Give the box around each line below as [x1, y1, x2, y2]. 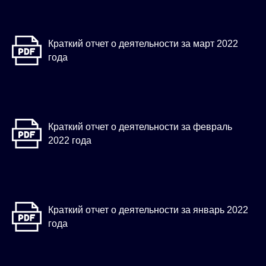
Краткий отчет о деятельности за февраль [48, 122, 232, 132]
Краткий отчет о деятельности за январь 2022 [48, 205, 248, 216]
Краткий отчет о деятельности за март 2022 [48, 39, 238, 49]
